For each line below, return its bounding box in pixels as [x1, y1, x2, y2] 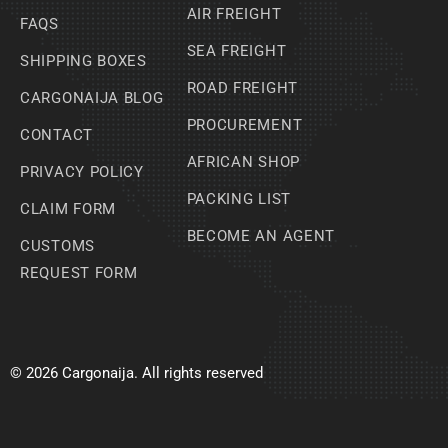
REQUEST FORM [20, 264, 138, 283]
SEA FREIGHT [186, 42, 287, 61]
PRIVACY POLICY [20, 163, 144, 182]
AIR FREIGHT [186, 5, 282, 24]
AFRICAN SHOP [186, 153, 300, 172]
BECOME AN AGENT [186, 227, 336, 246]
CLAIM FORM [20, 200, 116, 219]
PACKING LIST [186, 190, 291, 209]
